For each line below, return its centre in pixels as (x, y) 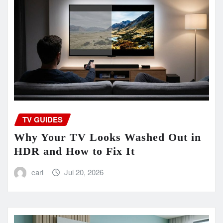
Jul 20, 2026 (84, 172)
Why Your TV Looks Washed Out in (108, 137)
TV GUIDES (43, 119)
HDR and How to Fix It (74, 151)
